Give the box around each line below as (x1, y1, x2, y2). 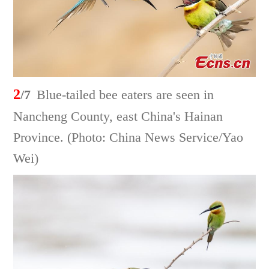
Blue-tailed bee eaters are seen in (37, 86, 214, 102)
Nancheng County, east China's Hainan (13, 108, 223, 124)
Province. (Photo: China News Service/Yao (13, 129, 244, 145)
